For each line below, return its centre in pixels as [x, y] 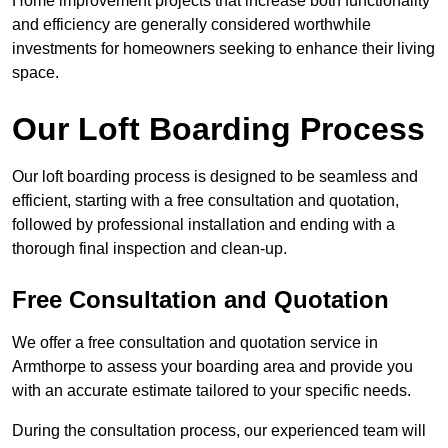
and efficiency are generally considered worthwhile [191, 25]
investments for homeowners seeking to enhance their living [223, 49]
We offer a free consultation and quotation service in [195, 343]
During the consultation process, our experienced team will [219, 431]
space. [35, 73]
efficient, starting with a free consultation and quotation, [205, 201]
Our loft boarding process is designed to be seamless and [215, 177]
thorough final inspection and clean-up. [149, 249]
